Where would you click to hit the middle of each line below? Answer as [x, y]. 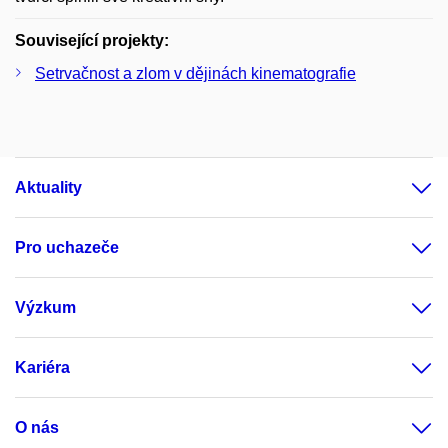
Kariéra [42, 367]
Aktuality [48, 187]
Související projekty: [92, 40]
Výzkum [45, 307]
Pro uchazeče [67, 247]
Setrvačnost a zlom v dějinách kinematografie [195, 73]
